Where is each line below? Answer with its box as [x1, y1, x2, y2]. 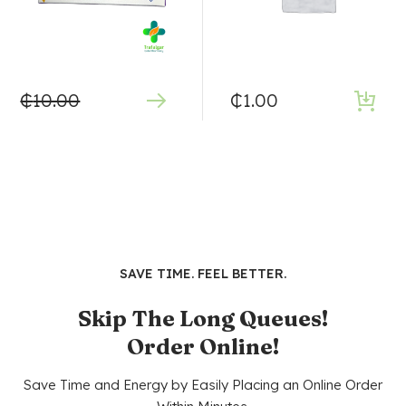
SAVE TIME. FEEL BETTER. [120, 266, 286, 283]
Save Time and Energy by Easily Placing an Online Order [24, 376, 382, 394]
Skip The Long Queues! [78, 305, 328, 333]
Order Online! [127, 333, 279, 361]
